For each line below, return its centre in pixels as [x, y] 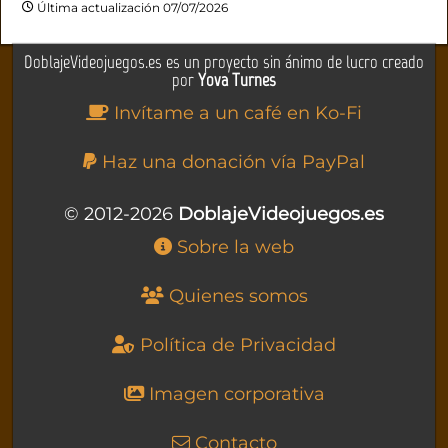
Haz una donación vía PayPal [231, 162]
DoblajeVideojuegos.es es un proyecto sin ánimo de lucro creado [224, 62]
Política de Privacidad [235, 345]
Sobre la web [233, 247]
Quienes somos [235, 296]
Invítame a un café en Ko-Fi [235, 113]
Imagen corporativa [234, 394]
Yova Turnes [237, 80]
